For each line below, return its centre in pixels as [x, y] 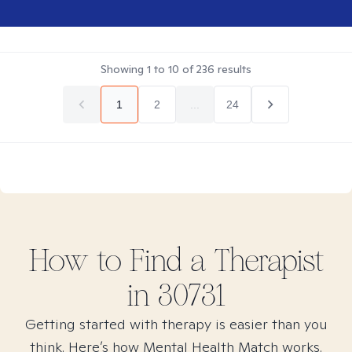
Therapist [265, 261]
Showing [124, 69]
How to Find [109, 261]
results [233, 69]
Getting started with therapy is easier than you [176, 324]
